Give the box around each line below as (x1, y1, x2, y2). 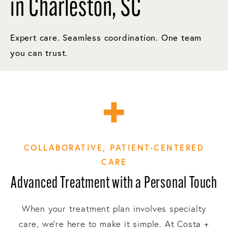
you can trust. (10, 47, 68, 58)
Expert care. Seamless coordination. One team (10, 32, 202, 43)
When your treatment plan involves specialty (21, 203, 207, 214)
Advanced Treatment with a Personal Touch (11, 175, 217, 192)
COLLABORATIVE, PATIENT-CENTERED (23, 141, 205, 153)
